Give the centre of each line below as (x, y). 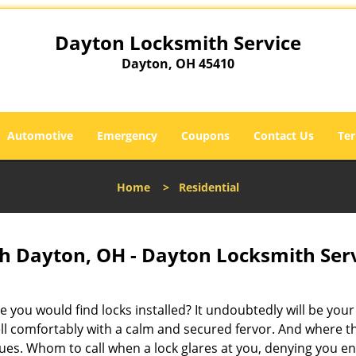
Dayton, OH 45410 (178, 64)
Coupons (205, 135)
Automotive (40, 135)
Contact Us (284, 135)
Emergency (127, 135)
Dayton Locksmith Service (178, 43)
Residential (209, 187)
